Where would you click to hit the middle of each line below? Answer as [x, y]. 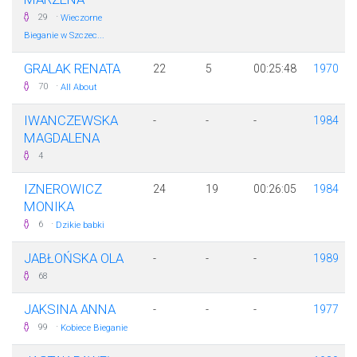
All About [79, 88]
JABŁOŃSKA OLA [74, 259]
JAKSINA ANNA [70, 310]
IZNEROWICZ [63, 189]
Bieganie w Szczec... [64, 36]
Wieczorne [81, 18]
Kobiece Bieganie [94, 328]
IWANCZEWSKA [71, 121]
